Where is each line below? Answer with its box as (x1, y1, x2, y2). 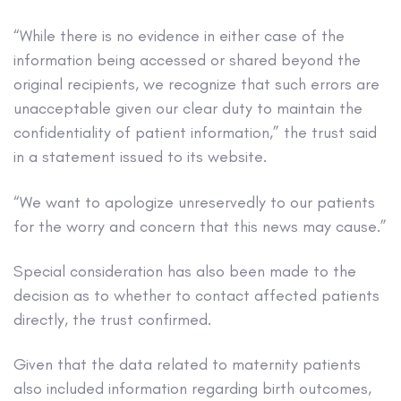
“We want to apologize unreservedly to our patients (13, 192, 375, 212)
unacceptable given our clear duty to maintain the (13, 98, 363, 119)
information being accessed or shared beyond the (13, 50, 361, 71)
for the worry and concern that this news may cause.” (13, 216, 387, 236)
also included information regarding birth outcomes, (13, 379, 371, 399)
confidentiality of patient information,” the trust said (13, 123, 377, 143)
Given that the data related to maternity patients (13, 354, 361, 375)
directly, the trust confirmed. (13, 309, 211, 329)
